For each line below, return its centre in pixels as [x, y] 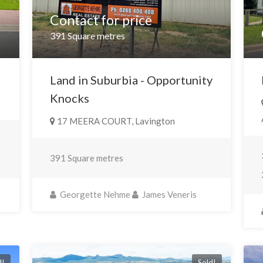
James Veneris [168, 195]
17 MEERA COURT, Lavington [115, 121]
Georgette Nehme [94, 195]
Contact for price [101, 20]
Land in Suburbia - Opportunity [131, 80]
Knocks [69, 98]
